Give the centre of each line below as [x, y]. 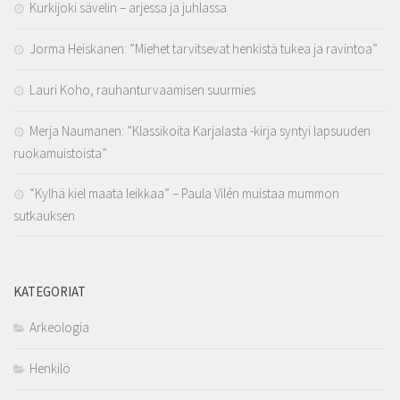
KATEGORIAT [50, 292]
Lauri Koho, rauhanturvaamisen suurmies [142, 90]
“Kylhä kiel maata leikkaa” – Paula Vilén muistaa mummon [184, 194]
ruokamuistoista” [60, 154]
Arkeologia [59, 328]
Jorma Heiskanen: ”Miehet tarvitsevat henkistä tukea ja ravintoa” [204, 49]
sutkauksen [44, 216]
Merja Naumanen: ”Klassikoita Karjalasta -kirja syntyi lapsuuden [200, 131]
